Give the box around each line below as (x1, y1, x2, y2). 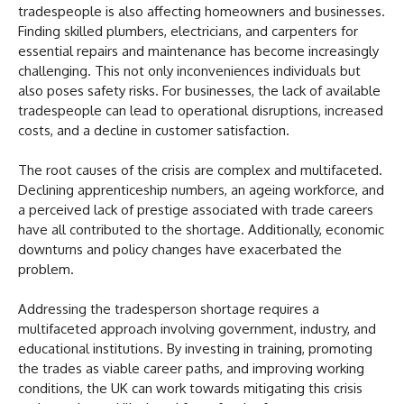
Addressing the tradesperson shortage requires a (18, 299, 319, 317)
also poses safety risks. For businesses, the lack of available (18, 81, 381, 99)
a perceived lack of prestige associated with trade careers (18, 200, 373, 218)
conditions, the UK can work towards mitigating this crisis (18, 379, 363, 397)
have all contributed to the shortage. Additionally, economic (18, 220, 384, 238)
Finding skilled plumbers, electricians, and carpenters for (18, 22, 358, 40)
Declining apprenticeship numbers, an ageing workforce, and (18, 180, 384, 198)
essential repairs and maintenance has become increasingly (18, 41, 379, 60)
